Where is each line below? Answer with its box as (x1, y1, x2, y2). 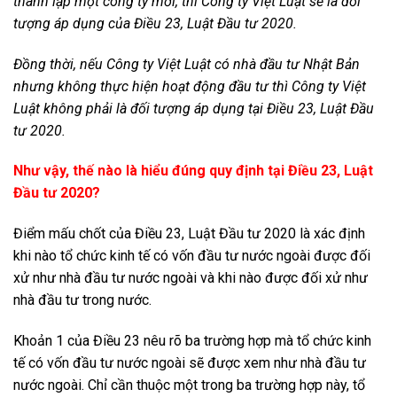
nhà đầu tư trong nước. (13, 292, 155, 309)
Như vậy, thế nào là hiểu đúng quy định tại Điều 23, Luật (13, 162, 373, 180)
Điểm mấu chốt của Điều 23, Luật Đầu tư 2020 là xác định (13, 225, 365, 243)
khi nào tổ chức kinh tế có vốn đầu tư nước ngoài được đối (13, 247, 370, 265)
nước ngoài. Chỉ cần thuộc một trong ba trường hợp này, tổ (13, 377, 365, 394)
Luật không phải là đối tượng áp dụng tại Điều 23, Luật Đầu (13, 99, 374, 117)
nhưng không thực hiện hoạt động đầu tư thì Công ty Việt (13, 77, 366, 95)
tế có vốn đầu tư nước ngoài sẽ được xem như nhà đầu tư (13, 354, 366, 372)
